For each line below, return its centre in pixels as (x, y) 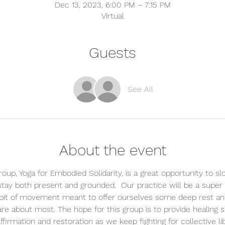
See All (140, 89)
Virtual (113, 16)
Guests (113, 52)
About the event (113, 150)
